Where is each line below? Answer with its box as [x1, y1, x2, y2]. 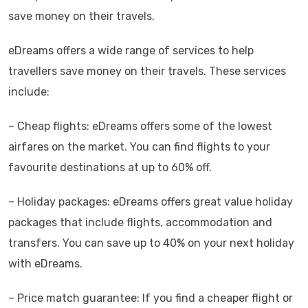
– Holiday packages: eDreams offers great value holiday [8, 195, 293, 208]
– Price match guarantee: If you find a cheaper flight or [8, 291, 293, 305]
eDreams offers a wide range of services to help [8, 44, 254, 57]
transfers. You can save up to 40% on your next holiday [8, 236, 294, 250]
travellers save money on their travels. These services [8, 65, 286, 78]
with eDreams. [8, 257, 82, 270]
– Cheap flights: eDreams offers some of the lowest [8, 120, 272, 133]
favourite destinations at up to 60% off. [8, 161, 212, 174]
